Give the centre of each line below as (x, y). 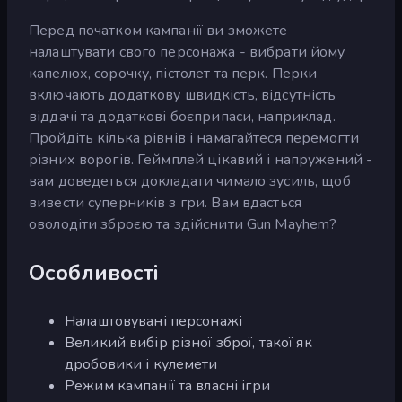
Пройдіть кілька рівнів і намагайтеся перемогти (194, 138)
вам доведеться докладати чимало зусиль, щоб (190, 181)
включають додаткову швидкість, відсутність (183, 95)
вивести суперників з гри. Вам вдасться (165, 202)
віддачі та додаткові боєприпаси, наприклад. (182, 116)
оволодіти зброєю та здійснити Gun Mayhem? (183, 224)
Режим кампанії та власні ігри (167, 385)
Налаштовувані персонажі (154, 321)
